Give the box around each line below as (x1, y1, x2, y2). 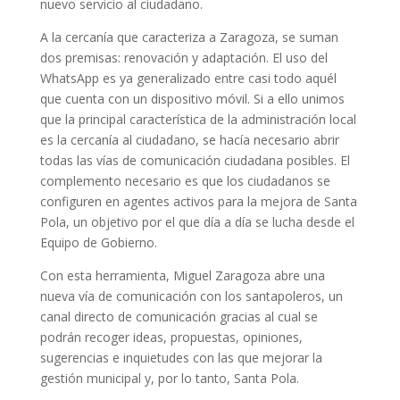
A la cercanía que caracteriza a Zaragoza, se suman (39, 28, 338, 46)
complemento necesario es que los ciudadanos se (39, 171, 330, 189)
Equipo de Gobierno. (39, 233, 157, 251)
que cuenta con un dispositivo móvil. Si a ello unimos (39, 89, 345, 107)
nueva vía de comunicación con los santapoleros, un (39, 287, 343, 304)
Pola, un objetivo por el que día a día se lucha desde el (39, 212, 354, 230)
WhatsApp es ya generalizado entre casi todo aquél (39, 69, 337, 87)
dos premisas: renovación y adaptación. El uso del (39, 48, 328, 66)
